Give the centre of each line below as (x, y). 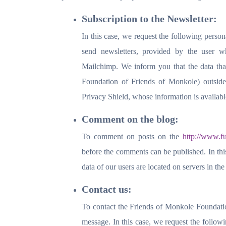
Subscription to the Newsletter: (149, 19)
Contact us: (107, 189)
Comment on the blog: (130, 119)
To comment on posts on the (132, 136)
